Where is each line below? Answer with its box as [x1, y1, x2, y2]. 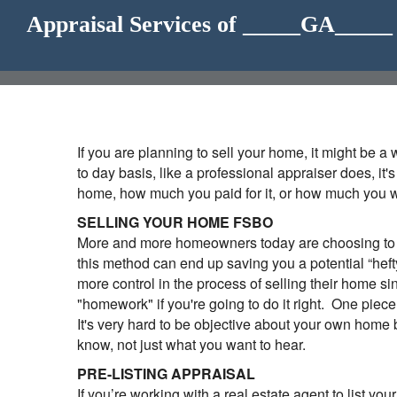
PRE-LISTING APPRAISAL [77, 363, 255, 384]
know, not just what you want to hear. [77, 334, 306, 354]
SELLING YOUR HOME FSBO [77, 212, 273, 232]
